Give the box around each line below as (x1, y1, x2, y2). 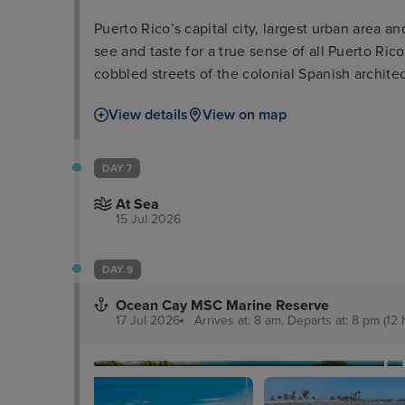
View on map (202, 105, 287, 124)
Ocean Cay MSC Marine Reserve (116, 296, 329, 315)
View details (108, 105, 188, 124)
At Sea (116, 194, 159, 213)
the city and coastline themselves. (94, 109, 318, 128)
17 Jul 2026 (116, 312, 180, 328)
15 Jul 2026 (116, 211, 181, 227)
